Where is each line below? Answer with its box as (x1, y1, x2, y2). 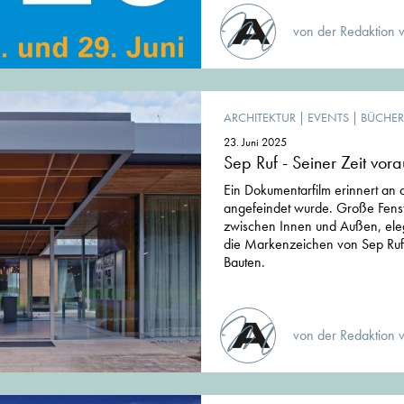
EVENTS (308, 109, 349, 126)
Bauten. (224, 252, 265, 272)
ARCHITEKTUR (224, 109, 296, 126)
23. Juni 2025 (224, 134, 287, 151)
